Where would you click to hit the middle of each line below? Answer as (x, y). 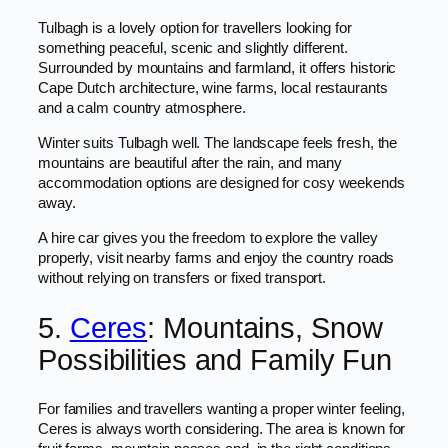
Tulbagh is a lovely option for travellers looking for (195, 28)
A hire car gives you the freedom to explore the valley (208, 237)
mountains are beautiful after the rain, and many (190, 163)
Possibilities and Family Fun (215, 359)
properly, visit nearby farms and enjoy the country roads (216, 257)
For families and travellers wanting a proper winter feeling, (221, 409)
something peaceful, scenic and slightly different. (193, 48)
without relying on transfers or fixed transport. (182, 277)
